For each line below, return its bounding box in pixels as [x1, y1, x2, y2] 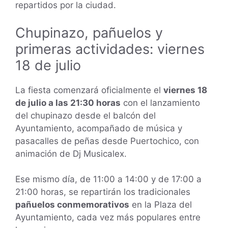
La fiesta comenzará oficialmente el [15, 84, 163, 95]
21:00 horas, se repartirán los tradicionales [15, 187, 190, 197]
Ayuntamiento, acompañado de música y [15, 123, 182, 133]
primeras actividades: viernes [15, 40, 205, 58]
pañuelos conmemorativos [15, 199, 129, 210]
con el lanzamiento [121, 97, 200, 108]
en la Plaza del [129, 199, 192, 210]
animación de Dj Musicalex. [15, 148, 127, 159]
